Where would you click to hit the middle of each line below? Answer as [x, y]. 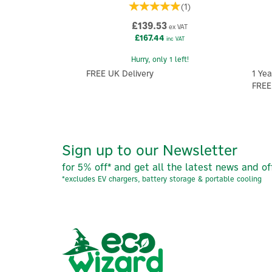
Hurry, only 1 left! [160, 59]
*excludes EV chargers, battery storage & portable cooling [162, 178]
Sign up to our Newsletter [150, 149]
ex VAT [178, 27]
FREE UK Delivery [120, 74]
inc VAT [175, 39]
